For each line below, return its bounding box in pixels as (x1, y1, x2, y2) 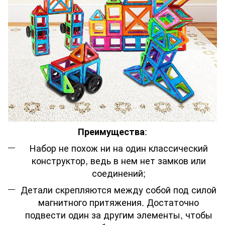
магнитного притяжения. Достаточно (38, 195, 199, 208)
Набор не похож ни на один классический (29, 141, 208, 154)
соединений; (91, 166, 146, 179)
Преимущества (78, 125, 145, 138)
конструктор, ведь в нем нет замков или (31, 153, 206, 167)
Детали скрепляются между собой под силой (21, 182, 216, 196)
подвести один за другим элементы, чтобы (25, 207, 212, 221)
